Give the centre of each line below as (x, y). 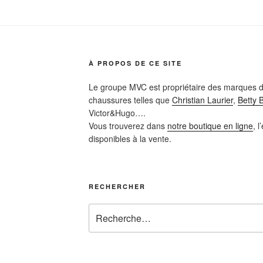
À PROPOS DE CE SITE (135, 63)
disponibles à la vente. (130, 139)
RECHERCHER (117, 187)
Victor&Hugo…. (117, 113)
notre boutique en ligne (210, 126)
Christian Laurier (202, 100)
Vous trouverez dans (128, 126)
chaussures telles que (130, 100)
